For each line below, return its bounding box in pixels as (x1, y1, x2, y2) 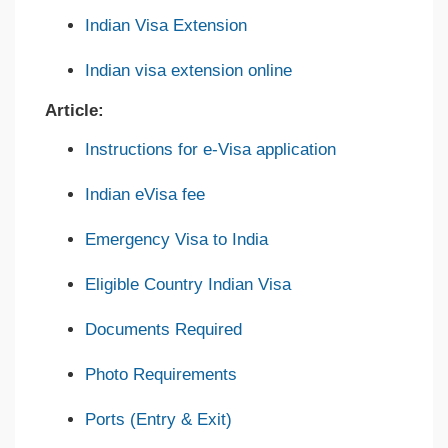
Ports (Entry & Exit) (85, 409, 232, 429)
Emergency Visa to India (85, 229, 268, 249)
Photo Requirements (85, 364, 237, 384)
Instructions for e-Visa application (85, 139, 336, 159)
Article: (45, 100, 104, 120)
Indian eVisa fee (85, 184, 205, 204)
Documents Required (85, 319, 242, 339)
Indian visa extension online (85, 60, 292, 80)
